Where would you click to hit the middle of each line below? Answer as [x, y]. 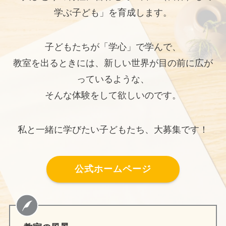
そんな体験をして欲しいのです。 [113, 96]
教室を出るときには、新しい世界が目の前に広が [113, 63]
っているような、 [113, 79]
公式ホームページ [113, 169]
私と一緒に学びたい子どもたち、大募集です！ [113, 129]
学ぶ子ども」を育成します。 [113, 13]
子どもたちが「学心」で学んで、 [113, 47]
